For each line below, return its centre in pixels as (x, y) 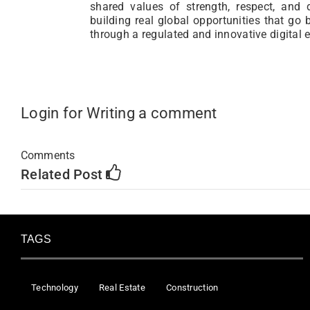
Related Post (64, 174)
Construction (192, 287)
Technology (55, 287)
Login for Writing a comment (119, 113)
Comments (48, 155)
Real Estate (122, 287)
